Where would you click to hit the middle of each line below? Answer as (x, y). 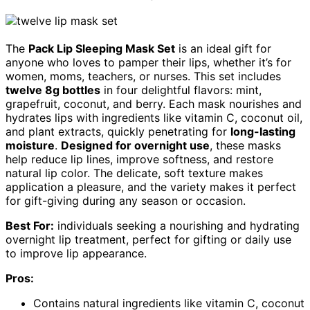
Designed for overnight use (135, 146)
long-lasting (263, 132)
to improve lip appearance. (76, 254)
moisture (30, 146)
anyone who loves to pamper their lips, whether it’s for (148, 63)
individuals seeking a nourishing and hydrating (177, 226)
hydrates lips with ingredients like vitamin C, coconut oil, (154, 118)
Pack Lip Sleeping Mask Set (102, 49)
